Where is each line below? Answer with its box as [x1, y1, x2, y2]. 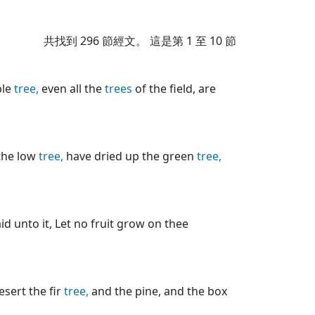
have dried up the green [63, 148, 197, 164]
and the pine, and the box [89, 283, 227, 299]
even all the [39, 81, 105, 96]
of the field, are [132, 81, 216, 96]
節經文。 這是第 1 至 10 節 [99, 33, 236, 49]
